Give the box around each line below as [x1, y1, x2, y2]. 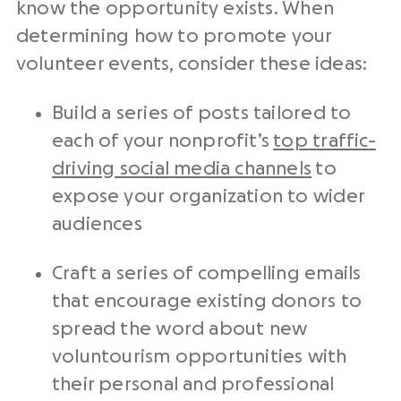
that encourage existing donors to [52, 292, 362, 311]
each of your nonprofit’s [52, 132, 274, 151]
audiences [52, 215, 142, 235]
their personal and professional [52, 375, 335, 395]
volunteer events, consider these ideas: [16, 55, 368, 74]
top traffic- [273, 132, 376, 151]
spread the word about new [52, 320, 308, 339]
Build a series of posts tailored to [52, 104, 352, 124]
